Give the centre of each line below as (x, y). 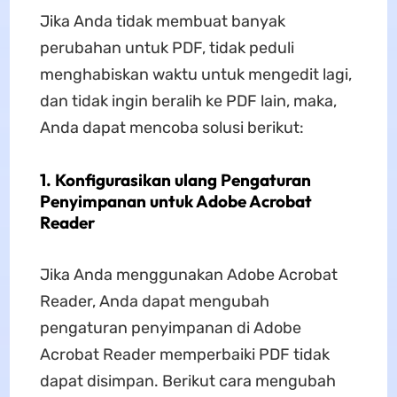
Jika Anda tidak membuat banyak (162, 21)
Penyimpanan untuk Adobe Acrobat (175, 201)
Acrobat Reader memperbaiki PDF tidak (184, 354)
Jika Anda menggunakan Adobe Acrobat (188, 274)
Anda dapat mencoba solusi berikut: (171, 127)
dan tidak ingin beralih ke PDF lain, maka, (188, 101)
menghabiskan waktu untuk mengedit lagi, (195, 74)
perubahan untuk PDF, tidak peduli (167, 47)
